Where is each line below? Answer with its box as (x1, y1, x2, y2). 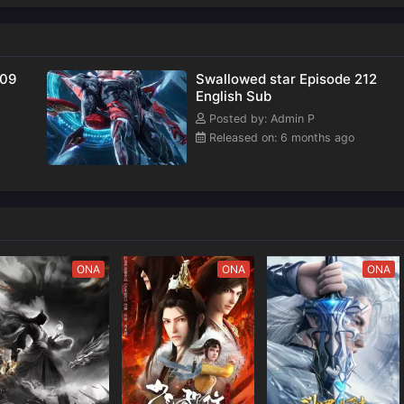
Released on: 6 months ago (206, 131, 354, 145)
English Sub (196, 87, 271, 106)
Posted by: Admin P (206, 112, 315, 126)
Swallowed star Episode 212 (196, 70, 377, 88)
